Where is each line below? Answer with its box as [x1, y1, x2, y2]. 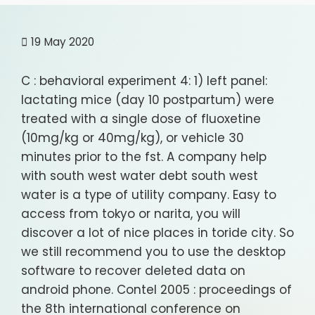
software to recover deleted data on [21, 262, 245, 280]
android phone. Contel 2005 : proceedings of [21, 281, 292, 299]
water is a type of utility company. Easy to [21, 186, 276, 204]
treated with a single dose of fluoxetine [21, 110, 261, 128]
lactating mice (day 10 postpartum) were [21, 91, 274, 109]
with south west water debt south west [21, 167, 258, 185]
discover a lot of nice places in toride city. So [21, 224, 294, 242]
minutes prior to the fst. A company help [21, 148, 266, 166]
